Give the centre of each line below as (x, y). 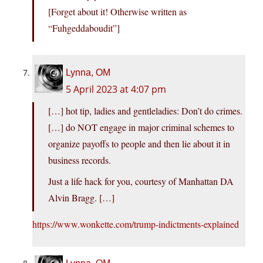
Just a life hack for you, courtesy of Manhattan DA (141, 181)
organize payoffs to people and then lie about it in (139, 144)
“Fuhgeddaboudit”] (84, 28)
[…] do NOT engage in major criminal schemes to (141, 127)
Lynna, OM (88, 73)
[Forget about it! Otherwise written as (117, 12)
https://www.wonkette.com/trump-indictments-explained (136, 224)
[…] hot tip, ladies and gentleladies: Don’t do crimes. (145, 111)
